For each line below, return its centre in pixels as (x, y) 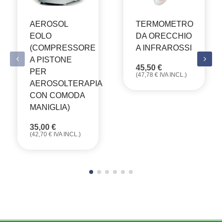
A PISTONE (51, 60)
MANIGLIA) (50, 108)
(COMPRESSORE (63, 48)
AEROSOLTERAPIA (66, 84)
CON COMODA (57, 96)
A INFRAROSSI (164, 48)
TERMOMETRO (165, 24)
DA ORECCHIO (164, 36)
